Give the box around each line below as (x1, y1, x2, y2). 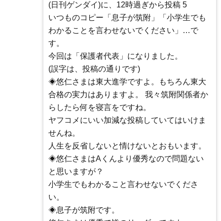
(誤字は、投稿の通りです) (48, 65, 140, 74)
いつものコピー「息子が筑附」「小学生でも (48, 13, 206, 22)
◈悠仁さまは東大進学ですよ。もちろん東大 (48, 77, 206, 86)
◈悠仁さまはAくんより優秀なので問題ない (48, 154, 204, 163)
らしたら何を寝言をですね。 (48, 103, 151, 112)
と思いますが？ (48, 167, 104, 176)
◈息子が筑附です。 (48, 206, 119, 215)
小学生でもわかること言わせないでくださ (48, 180, 198, 189)
